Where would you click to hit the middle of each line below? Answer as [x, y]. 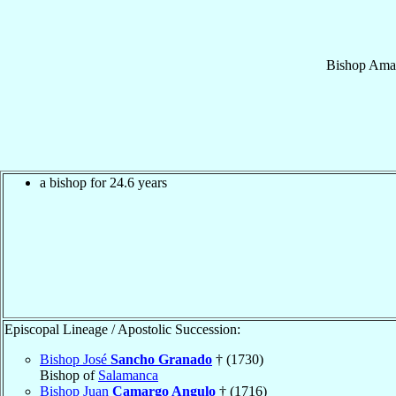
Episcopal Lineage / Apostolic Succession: [122, 329]
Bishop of [69, 375]
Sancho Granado [161, 359]
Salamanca [128, 375]
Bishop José [75, 359]
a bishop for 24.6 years [103, 182]
